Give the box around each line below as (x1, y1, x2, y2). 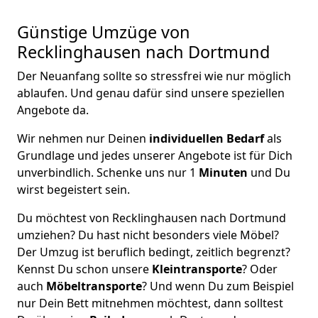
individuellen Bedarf (146, 131, 264, 146)
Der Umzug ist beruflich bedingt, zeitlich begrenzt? (17, 244, 290, 260)
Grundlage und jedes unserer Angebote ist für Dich (17, 148, 292, 163)
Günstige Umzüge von (17, 21, 190, 43)
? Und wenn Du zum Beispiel (142, 278, 294, 294)
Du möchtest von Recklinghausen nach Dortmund (17, 210, 286, 226)
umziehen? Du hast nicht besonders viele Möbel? (17, 227, 279, 243)
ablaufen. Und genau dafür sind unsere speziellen (17, 85, 285, 101)
